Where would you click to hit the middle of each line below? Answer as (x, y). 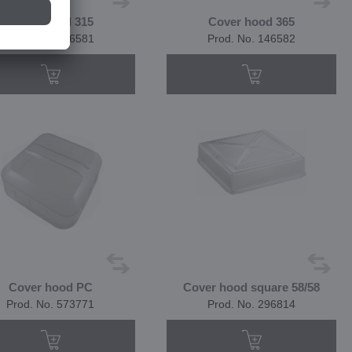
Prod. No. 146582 (252, 38)
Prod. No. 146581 (51, 38)
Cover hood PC (50, 287)
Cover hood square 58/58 (252, 287)
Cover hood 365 (252, 22)
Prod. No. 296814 (252, 304)
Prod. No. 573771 (51, 304)
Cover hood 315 (51, 22)
